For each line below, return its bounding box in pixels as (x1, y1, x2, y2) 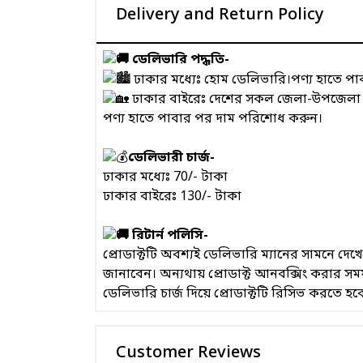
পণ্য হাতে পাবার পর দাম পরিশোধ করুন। (103, 109, 322, 128)
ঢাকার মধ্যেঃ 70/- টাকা (103, 169, 228, 187)
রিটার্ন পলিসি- (129, 227, 208, 246)
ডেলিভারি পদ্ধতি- (129, 51, 229, 70)
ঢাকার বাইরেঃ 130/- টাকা (103, 188, 241, 207)
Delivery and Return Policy (116, 5, 324, 26)
